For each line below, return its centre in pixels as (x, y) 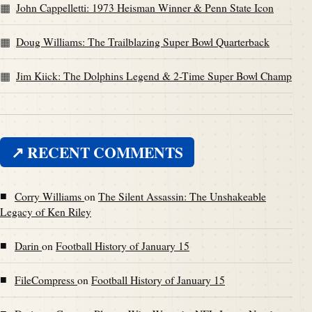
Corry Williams (49, 196)
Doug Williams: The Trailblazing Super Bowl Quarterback (143, 41)
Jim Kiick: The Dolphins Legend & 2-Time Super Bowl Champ (154, 76)
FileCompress (46, 280)
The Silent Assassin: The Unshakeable (182, 196)
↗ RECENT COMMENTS (97, 152)
